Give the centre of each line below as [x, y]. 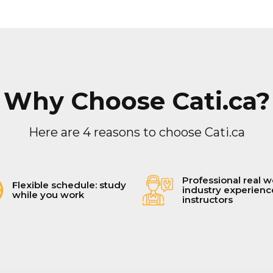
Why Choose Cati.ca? [136, 101]
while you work [48, 194]
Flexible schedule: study [69, 185]
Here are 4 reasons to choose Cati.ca [136, 132]
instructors [207, 199]
